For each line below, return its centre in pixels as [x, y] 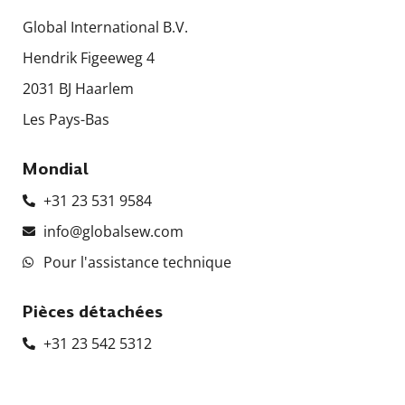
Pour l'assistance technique [137, 262]
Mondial [56, 168]
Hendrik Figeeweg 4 [89, 57]
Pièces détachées [93, 311]
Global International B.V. [105, 27]
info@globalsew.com [113, 231]
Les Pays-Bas [66, 119]
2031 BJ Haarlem [78, 88]
